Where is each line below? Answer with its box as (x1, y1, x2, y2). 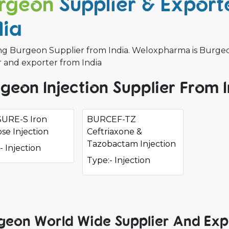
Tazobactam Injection (86, 139, 176, 149)
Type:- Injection (86, 155, 150, 165)
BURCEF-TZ (86, 114, 136, 124)
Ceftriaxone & (86, 127, 142, 136)
